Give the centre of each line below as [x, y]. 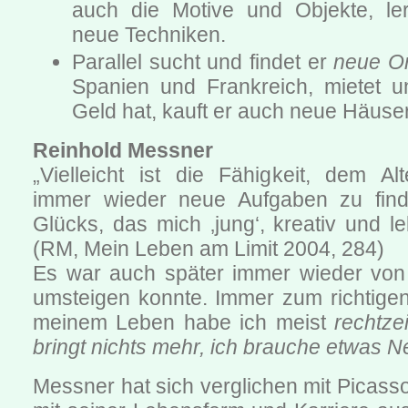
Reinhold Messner [123, 151]
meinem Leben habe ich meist [184, 323]
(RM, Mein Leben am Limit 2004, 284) [209, 249]
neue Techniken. [149, 35]
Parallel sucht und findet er [203, 62]
